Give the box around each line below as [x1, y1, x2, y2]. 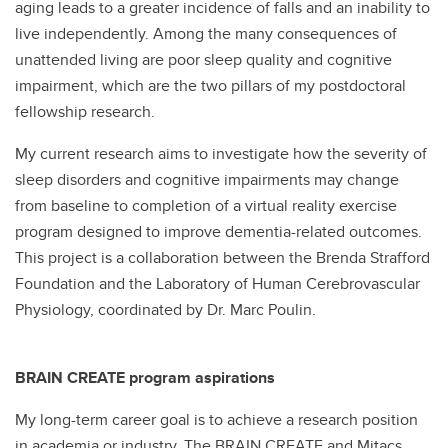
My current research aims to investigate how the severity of [15, 142, 427, 165]
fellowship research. [15, 100, 155, 123]
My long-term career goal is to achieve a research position [15, 408, 418, 431]
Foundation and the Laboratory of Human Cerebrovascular [15, 272, 420, 295]
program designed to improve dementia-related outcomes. [15, 220, 422, 243]
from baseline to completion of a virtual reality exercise [15, 194, 397, 217]
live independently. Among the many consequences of [15, 22, 397, 45]
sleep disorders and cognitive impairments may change [15, 168, 399, 191]
